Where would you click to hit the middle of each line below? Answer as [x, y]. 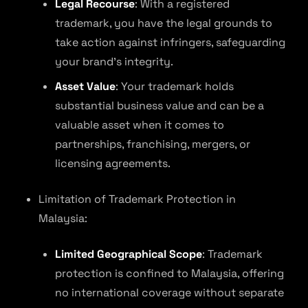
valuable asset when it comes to [140, 125]
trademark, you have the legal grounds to [164, 23]
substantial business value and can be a [159, 106]
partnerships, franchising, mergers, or [153, 144]
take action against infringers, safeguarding [170, 42]
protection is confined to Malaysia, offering [169, 273]
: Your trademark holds [175, 86]
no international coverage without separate [169, 293]
